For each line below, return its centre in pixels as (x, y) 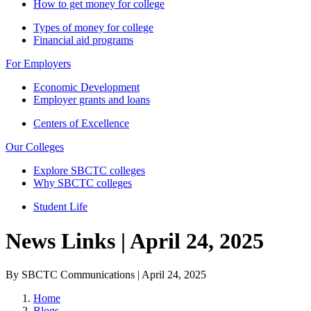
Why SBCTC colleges (83, 183)
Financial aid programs (83, 40)
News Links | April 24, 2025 (135, 241)
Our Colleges (35, 147)
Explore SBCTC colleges (89, 171)
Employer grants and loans (92, 100)
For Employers (38, 64)
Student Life (60, 207)
